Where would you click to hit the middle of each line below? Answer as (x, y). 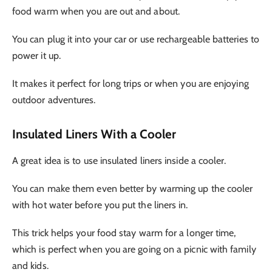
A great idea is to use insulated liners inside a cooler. (119, 161)
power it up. (36, 55)
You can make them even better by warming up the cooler (133, 189)
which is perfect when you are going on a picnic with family (134, 250)
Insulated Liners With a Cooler (94, 134)
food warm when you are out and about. (96, 11)
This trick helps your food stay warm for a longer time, (124, 233)
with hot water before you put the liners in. (100, 205)
